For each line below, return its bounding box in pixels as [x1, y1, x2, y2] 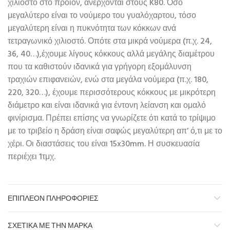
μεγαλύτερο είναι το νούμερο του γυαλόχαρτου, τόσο [8, 9, 196, 23]
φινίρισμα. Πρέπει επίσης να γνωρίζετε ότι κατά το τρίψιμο [8, 112, 216, 126]
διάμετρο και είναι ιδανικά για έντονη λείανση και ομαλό [8, 99, 206, 113]
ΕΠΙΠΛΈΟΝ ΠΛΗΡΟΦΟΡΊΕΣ [8, 191, 99, 205]
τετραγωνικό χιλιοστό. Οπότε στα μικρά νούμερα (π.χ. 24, [8, 35, 212, 49]
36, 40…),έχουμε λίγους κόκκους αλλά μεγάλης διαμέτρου [8, 48, 215, 62]
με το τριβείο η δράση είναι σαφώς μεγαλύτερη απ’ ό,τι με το [8, 125, 222, 139]
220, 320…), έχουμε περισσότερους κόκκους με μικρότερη [8, 86, 216, 100]
